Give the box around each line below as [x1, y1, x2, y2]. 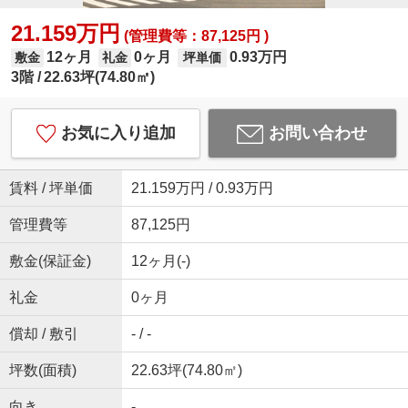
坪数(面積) [8, 362, 76, 379]
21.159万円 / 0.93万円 [130, 180, 273, 197]
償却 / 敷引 [8, 326, 78, 342]
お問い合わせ [269, 124, 368, 143]
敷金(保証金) [8, 253, 91, 270]
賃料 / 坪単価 [8, 180, 93, 197]
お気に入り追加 [60, 124, 176, 143]
